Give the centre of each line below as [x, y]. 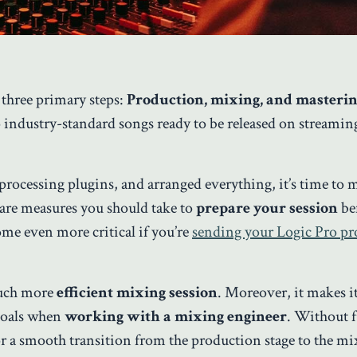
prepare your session [267, 208]
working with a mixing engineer [176, 317]
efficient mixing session [135, 293]
